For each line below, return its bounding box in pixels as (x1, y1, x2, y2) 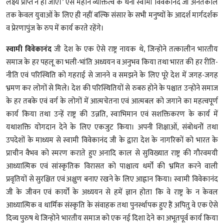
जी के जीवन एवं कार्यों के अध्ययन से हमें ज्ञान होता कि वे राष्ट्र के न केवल (6, 185, 218, 198)
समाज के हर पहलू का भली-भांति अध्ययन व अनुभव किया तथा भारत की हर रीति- (6, 55, 218, 68)
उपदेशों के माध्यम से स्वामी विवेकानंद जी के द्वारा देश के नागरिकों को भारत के (6, 133, 218, 146)
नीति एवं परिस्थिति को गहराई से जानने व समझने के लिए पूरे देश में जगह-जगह (6, 68, 218, 81)
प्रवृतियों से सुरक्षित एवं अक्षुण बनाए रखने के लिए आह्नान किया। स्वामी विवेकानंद (6, 172, 218, 185)
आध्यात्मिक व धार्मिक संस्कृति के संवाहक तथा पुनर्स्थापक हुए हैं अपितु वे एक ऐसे (6, 198, 218, 211)
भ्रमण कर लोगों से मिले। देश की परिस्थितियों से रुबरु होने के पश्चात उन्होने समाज (6, 81, 218, 94)
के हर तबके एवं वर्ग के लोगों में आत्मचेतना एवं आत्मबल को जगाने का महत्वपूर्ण (6, 94, 218, 107)
